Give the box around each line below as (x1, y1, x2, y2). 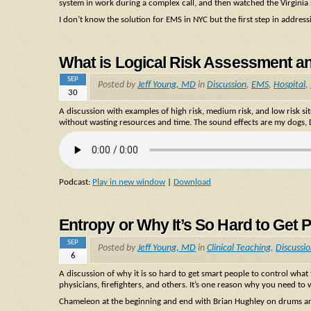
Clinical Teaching (207, 242, 271, 253)
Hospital (274, 79, 305, 90)
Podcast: (59, 178, 92, 187)
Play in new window (92, 178, 165, 187)
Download (174, 178, 211, 187)
